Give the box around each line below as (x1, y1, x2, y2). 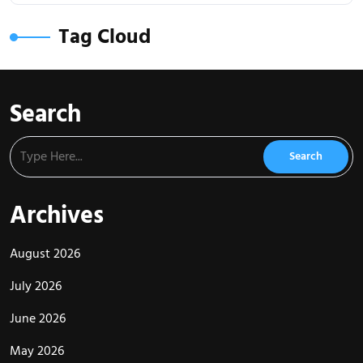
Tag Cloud (58, 23, 151, 52)
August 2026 (10, 245, 80, 263)
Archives (10, 199, 104, 233)
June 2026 (10, 310, 66, 328)
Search (10, 98, 81, 132)
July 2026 (10, 277, 62, 296)
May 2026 (10, 342, 64, 361)
